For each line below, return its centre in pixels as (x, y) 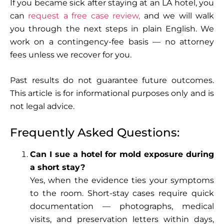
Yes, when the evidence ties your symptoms (122, 180)
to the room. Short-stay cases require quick (122, 193)
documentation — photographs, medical (122, 206)
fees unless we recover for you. (71, 54)
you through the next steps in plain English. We (112, 28)
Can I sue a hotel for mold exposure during (122, 154)
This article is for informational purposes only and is (112, 93)
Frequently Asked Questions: (95, 132)
